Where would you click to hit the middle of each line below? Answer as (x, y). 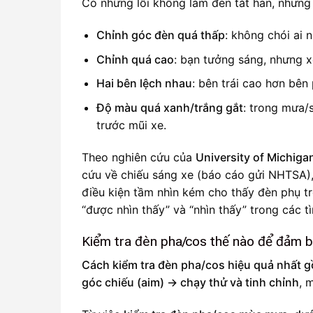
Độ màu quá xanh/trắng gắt (169, 107)
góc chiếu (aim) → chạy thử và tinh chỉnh (190, 283)
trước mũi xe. (131, 125)
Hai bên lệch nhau (144, 83)
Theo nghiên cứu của (139, 157)
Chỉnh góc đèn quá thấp (160, 35)
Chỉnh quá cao (135, 59)
